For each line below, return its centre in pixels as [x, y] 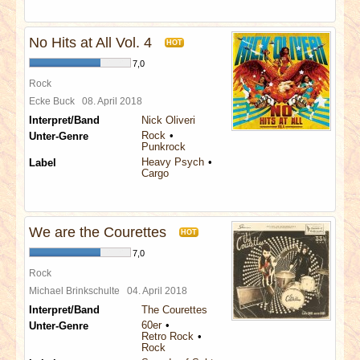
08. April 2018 [115, 101]
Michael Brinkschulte [78, 290]
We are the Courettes [98, 232]
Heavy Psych [173, 162]
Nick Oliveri [168, 120]
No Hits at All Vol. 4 [90, 43]
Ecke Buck [55, 101]
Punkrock [164, 147]
